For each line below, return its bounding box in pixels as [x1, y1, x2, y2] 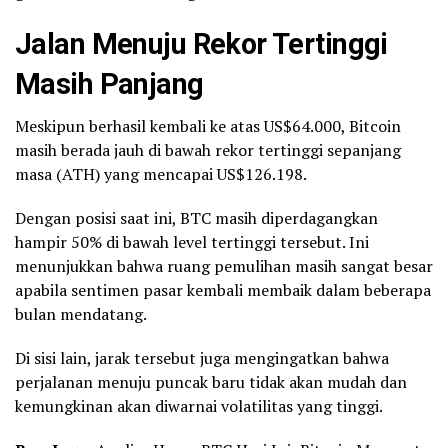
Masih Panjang [15, 66, 204, 101]
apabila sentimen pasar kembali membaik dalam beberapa [15, 278, 431, 301]
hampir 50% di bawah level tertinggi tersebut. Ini [15, 230, 369, 253]
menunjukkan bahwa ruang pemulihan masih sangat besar [15, 254, 433, 277]
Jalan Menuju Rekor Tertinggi [15, 26, 388, 61]
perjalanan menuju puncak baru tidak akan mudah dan [15, 370, 407, 393]
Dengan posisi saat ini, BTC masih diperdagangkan [15, 206, 378, 229]
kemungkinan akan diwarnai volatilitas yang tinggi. [15, 394, 383, 417]
